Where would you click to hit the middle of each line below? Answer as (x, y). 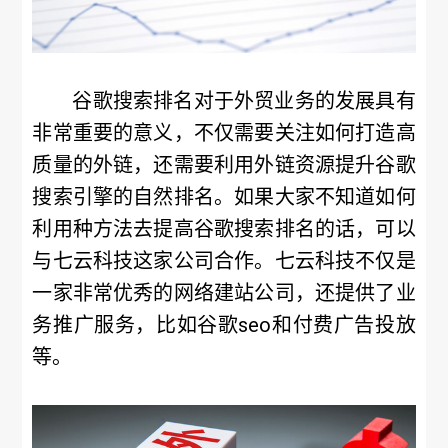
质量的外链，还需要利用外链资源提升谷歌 (224, 165)
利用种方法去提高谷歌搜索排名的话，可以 (224, 229)
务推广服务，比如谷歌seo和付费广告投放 (224, 325)
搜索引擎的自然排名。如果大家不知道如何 (224, 197)
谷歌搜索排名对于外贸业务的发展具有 (244, 101)
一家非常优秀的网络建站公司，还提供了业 (224, 293)
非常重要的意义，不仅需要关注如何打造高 (224, 133)
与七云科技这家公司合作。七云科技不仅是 (224, 261)
